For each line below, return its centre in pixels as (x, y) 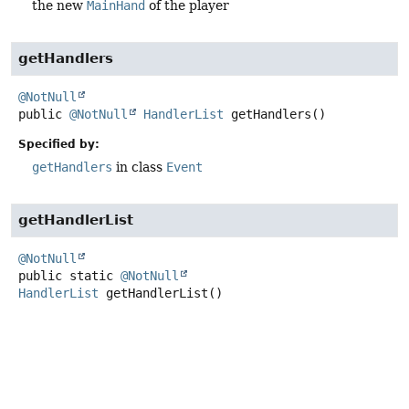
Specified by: (59, 144)
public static (66, 275)
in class (139, 167)
